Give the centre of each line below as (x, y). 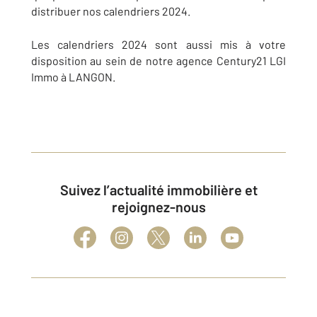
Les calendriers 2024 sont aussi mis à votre (158, 44)
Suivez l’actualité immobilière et (64, 189)
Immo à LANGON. (74, 76)
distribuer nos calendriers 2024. (111, 11)
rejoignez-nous (158, 206)
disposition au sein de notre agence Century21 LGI (158, 60)
